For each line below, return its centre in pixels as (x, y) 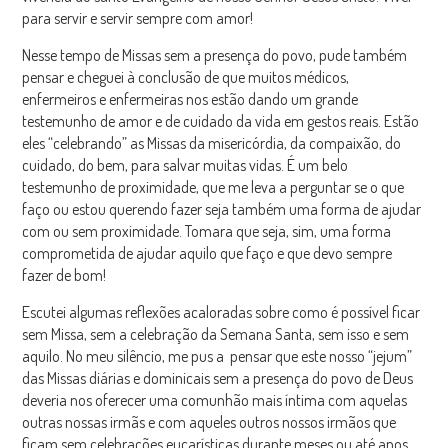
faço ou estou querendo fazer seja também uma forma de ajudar (222, 209)
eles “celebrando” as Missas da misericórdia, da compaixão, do (212, 143)
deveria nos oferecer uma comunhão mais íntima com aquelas (215, 400)
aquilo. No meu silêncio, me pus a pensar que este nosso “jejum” (217, 356)
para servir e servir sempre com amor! (138, 18)
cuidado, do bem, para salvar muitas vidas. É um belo (185, 165)
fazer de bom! (64, 275)
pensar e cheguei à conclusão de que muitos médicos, (186, 77)
